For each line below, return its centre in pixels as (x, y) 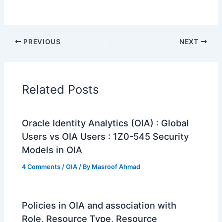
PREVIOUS (41, 41)
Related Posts (60, 89)
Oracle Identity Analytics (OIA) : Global (106, 123)
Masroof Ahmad (116, 166)
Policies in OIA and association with (99, 205)
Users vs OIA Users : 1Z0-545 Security (106, 136)
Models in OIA (52, 150)
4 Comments (41, 166)
